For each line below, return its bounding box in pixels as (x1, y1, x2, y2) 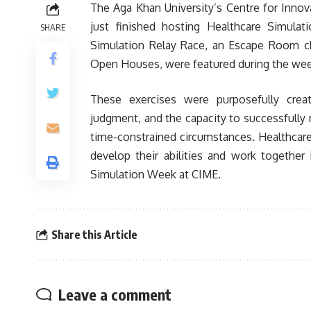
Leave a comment (58, 285, 171, 305)
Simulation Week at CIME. (90, 167, 221, 182)
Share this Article (51, 227, 137, 242)
